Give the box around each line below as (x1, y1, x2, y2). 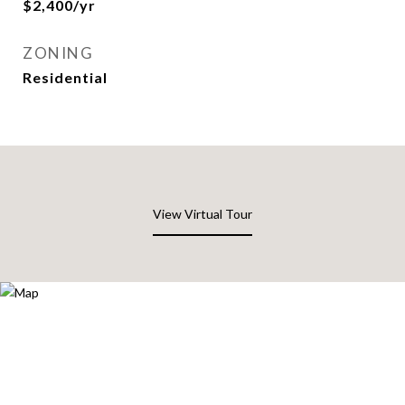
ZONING (23, 43, 93, 62)
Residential (23, 69, 108, 86)
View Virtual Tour (153, 206, 252, 221)
